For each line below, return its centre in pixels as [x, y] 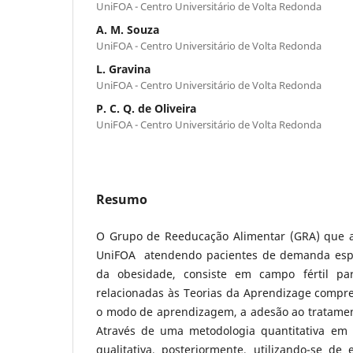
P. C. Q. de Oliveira [146, 108]
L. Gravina [123, 69]
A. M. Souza [128, 29]
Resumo [122, 199]
